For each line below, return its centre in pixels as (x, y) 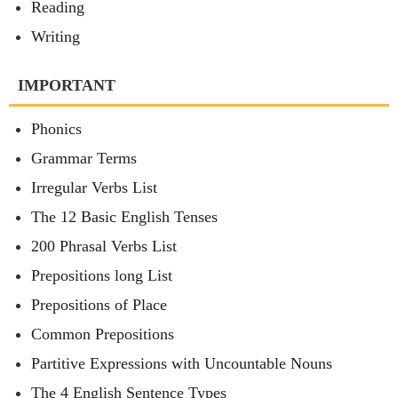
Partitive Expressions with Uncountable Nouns (182, 364)
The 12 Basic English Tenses (124, 217)
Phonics (56, 129)
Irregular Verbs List (94, 188)
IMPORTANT (67, 86)
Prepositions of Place (99, 305)
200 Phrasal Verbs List (104, 247)
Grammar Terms (84, 159)
